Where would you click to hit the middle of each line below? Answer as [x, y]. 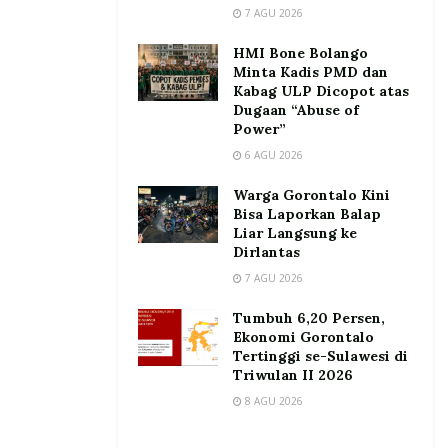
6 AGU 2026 [272, 154]
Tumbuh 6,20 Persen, [309, 317]
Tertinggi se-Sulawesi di [320, 355]
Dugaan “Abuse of [296, 109]
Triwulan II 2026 [293, 374]
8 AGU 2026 [272, 400]
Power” [259, 128]
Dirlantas [266, 251]
